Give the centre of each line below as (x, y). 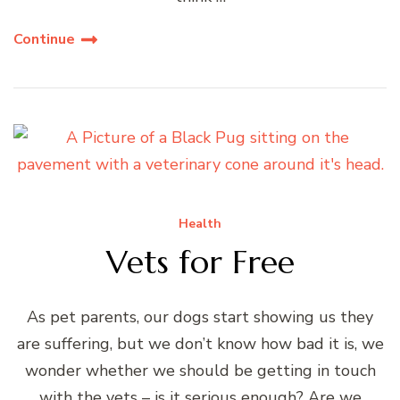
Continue (44, 40)
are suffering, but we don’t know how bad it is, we (200, 344)
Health (200, 224)
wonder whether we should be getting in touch (200, 371)
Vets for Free (200, 262)
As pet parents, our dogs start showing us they (200, 317)
